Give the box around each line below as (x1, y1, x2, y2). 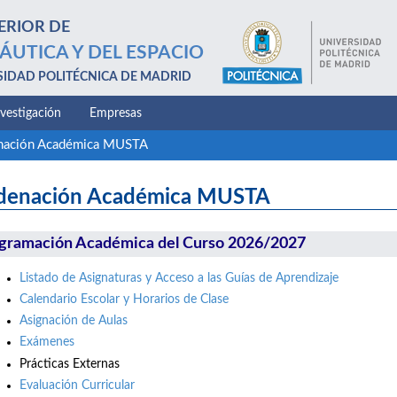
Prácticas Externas (19, 357, 120, 370)
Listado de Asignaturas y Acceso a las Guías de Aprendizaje (19, 271, 339, 284)
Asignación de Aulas (19, 315, 131, 328)
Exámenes (19, 336, 74, 349)
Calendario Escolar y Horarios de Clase (19, 293, 229, 307)
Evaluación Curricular (19, 378, 135, 392)
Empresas (90, 107, 142, 120)
